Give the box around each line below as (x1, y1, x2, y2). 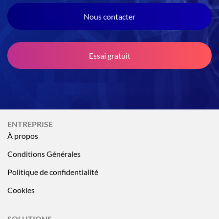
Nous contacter (84, 11, 135, 21)
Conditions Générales (7, 149, 81, 158)
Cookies (7, 185, 35, 195)
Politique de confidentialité (7, 167, 98, 176)
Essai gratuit (88, 50, 131, 60)
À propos (7, 131, 38, 140)
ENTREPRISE (7, 119, 53, 129)
